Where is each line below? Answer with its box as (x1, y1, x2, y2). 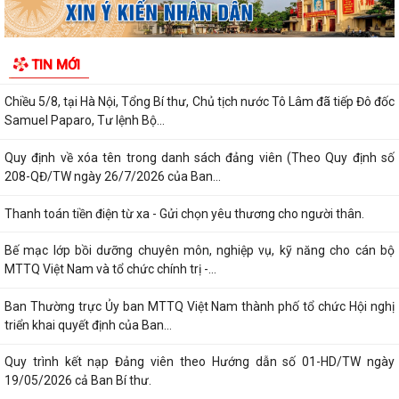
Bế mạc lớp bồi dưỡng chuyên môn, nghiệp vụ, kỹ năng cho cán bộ (4, 243, 395, 258)
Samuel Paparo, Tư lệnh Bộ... (4, 113, 165, 128)
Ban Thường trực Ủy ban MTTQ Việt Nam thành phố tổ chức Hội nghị (4, 298, 395, 313)
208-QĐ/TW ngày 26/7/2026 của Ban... (4, 169, 221, 183)
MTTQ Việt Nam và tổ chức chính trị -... (4, 262, 216, 277)
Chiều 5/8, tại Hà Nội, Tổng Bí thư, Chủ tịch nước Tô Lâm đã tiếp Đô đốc (4, 94, 395, 110)
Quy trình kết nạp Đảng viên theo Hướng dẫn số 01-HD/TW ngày (4, 354, 395, 370)
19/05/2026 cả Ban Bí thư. (4, 373, 151, 388)
